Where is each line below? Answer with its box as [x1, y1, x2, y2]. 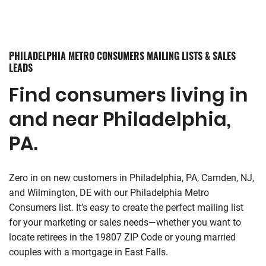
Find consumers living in [9, 81, 248, 108]
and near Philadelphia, [9, 106, 231, 132]
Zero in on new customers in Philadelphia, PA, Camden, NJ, [9, 172, 254, 183]
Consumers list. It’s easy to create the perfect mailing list [9, 202, 243, 213]
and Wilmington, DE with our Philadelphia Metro [9, 187, 209, 198]
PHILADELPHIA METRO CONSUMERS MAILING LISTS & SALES [9, 49, 236, 63]
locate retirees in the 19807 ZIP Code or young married [9, 232, 236, 243]
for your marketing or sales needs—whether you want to [9, 217, 241, 228]
